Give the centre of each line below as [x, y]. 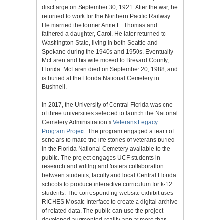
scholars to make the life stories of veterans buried [108, 140]
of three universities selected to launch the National [110, 114]
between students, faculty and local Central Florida [109, 176]
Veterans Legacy [135, 123]
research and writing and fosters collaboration [103, 167]
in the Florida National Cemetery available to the [106, 149]
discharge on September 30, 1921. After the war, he [110, 8]
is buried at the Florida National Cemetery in [100, 78]
